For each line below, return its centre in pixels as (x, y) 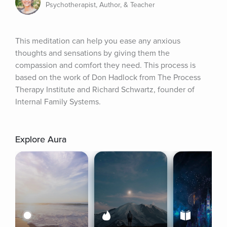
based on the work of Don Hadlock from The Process (108, 78)
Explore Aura (41, 139)
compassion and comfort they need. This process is (105, 65)
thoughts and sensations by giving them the (92, 53)
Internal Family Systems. (58, 102)
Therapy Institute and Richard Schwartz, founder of (105, 90)
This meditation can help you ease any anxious (98, 41)
